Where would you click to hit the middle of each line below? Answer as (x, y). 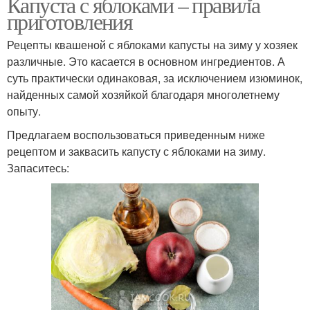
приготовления (70, 21)
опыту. (24, 111)
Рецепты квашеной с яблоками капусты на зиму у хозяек (152, 45)
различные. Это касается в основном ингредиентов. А (146, 62)
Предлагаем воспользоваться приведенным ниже (136, 135)
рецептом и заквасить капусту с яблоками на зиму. (136, 152)
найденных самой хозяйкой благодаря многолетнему (143, 95)
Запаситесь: (38, 168)
